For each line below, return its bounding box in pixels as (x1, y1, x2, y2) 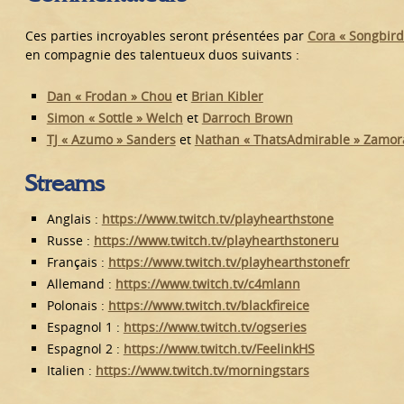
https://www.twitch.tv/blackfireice (107, 296, 309, 314)
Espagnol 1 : (46, 317, 124, 335)
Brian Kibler (190, 87, 263, 105)
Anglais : (46, 209, 102, 227)
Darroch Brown (201, 108, 293, 126)
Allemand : (46, 274, 115, 292)
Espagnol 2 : (46, 339, 124, 357)
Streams (24, 168, 105, 197)
